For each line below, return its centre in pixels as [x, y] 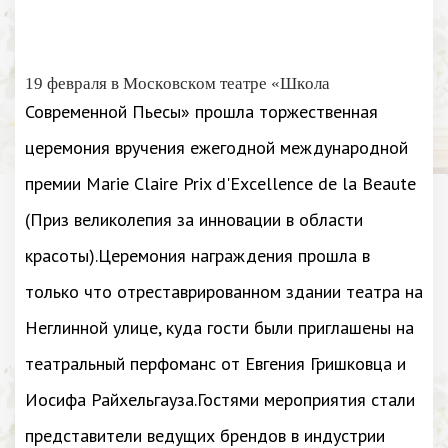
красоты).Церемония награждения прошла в [197, 255]
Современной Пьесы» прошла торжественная [201, 111]
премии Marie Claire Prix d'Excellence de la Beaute [220, 183]
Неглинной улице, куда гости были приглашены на [219, 327]
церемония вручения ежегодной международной [216, 147]
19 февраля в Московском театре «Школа [177, 83]
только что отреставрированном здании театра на [224, 291]
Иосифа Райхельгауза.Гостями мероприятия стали [220, 399]
